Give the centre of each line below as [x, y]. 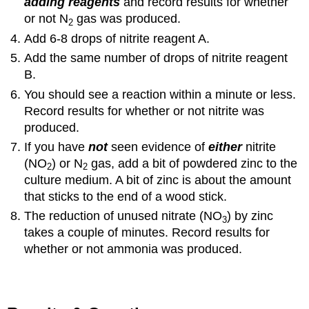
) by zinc [250, 216]
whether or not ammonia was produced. [133, 249]
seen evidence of [160, 147]
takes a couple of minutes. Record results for [147, 233]
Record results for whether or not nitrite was [144, 111]
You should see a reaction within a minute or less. [160, 94]
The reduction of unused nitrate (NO [123, 216]
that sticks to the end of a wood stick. [126, 196]
